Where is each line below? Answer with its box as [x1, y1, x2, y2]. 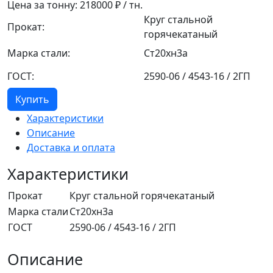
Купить [15, 93, 49, 106]
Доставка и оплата [27, 141, 115, 154]
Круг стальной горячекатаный [69, 189, 214, 202]
